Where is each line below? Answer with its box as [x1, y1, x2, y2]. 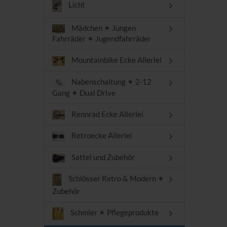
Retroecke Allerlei [70, 131, 132, 140]
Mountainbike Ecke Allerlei [70, 55, 162, 65]
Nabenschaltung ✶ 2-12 [70, 77, 152, 86]
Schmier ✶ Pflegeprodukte [69, 208, 159, 217]
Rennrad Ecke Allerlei [70, 109, 143, 119]
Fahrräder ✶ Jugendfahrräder [52, 34, 151, 44]
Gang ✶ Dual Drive [52, 88, 116, 97]
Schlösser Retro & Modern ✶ [66, 174, 164, 183]
